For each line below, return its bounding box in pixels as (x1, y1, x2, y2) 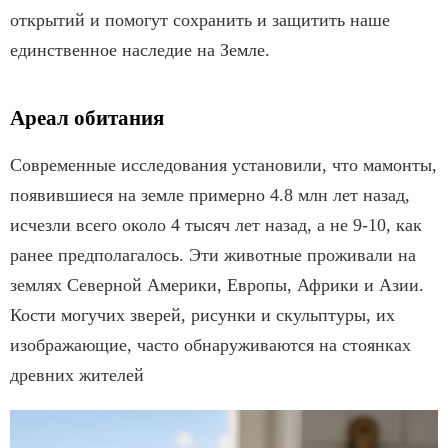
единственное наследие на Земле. (10, 39, 270, 60)
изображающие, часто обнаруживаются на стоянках (10, 334, 411, 355)
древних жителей (10, 364, 144, 385)
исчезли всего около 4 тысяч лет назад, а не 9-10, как (10, 214, 422, 235)
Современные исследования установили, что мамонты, (10, 154, 437, 175)
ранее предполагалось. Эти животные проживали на (10, 244, 416, 265)
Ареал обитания (10, 105, 164, 130)
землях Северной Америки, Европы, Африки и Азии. (10, 274, 424, 295)
